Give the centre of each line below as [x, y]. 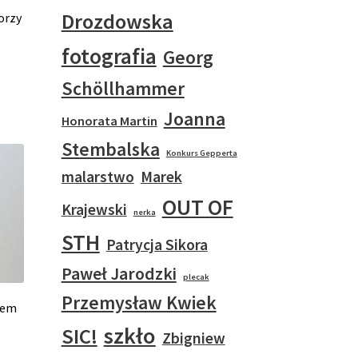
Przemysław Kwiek [139, 302]
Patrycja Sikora [157, 244]
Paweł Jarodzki [119, 273]
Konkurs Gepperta [201, 153]
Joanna [194, 118]
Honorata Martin [109, 120]
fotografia [109, 56]
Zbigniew [193, 338]
